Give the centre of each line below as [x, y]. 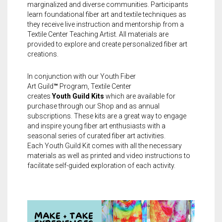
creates [40, 96]
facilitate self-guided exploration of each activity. [101, 165]
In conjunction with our [64, 76]
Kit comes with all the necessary [131, 145]
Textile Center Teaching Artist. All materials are [98, 34]
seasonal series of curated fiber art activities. [96, 136]
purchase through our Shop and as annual [93, 106]
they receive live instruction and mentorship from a [106, 24]
